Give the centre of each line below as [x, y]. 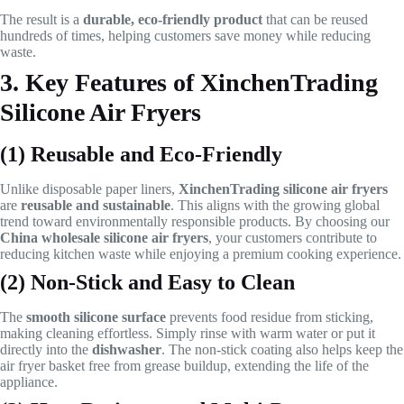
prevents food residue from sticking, [270, 317]
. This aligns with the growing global [275, 206]
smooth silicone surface [96, 317]
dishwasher [127, 350]
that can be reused [315, 20]
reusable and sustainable [96, 206]
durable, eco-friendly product [173, 20]
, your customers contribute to [293, 238]
